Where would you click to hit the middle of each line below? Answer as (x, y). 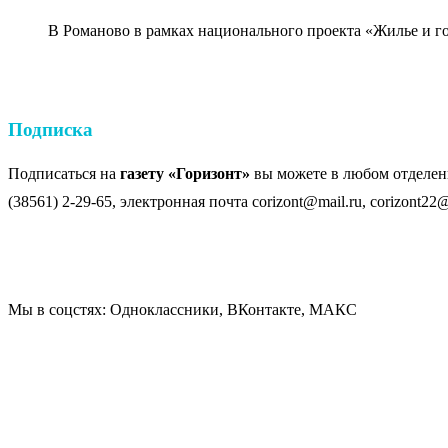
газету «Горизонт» (185, 174)
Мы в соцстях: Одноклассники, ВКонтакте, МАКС (182, 310)
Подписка (50, 130)
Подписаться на (64, 174)
